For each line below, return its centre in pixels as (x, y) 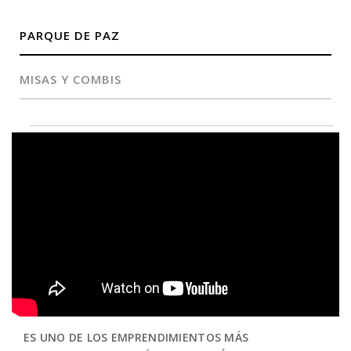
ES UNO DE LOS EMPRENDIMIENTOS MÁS (136, 338)
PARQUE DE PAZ (70, 36)
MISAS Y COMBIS (71, 80)
